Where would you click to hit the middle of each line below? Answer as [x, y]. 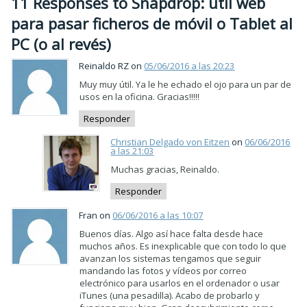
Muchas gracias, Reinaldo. [165, 170]
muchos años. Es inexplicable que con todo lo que [183, 246]
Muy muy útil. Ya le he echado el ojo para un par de [186, 84]
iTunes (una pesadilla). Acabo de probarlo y [170, 295]
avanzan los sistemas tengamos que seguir [171, 258]
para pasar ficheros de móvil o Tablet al [152, 23]
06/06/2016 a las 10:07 [158, 215]
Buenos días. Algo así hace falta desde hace [172, 233]
